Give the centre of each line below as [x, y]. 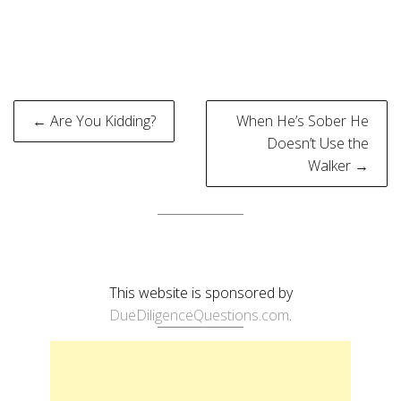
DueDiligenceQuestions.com [199, 315]
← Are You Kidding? [94, 120]
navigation [91, 145]
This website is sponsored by [200, 292]
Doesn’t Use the [318, 143]
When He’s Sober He [303, 120]
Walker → [338, 165]
